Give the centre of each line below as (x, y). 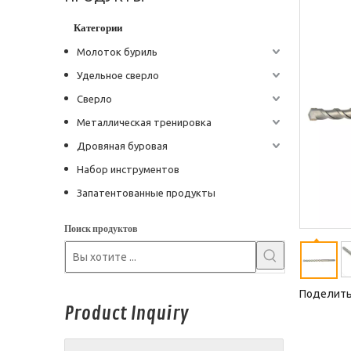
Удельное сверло (118, 75)
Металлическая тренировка (144, 122)
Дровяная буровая (122, 145)
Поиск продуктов (101, 228)
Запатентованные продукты (146, 192)
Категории (98, 27)
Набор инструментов (128, 169)
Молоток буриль (117, 51)
